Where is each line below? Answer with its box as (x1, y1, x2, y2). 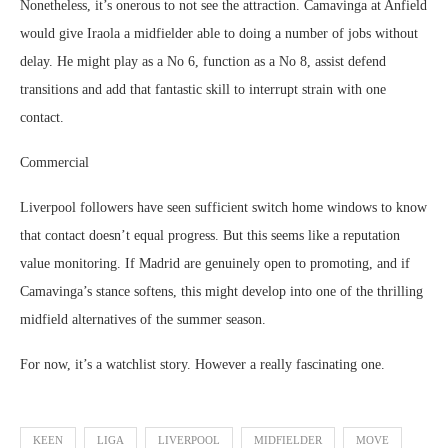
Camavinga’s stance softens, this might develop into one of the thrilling (20, 284, 423, 299)
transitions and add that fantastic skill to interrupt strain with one (20, 82, 386, 97)
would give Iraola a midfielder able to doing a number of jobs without (20, 26, 418, 41)
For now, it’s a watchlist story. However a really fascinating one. (20, 357, 385, 372)
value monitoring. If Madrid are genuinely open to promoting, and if (20, 256, 410, 271)
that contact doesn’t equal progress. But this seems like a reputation (20, 228, 400, 243)
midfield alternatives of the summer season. (20, 312, 266, 327)
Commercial (20, 155, 89, 170)
